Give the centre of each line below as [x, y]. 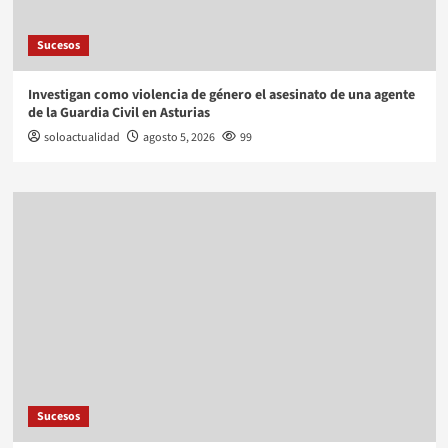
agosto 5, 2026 [178, 138]
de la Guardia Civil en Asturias [118, 113]
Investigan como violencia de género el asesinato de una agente [221, 95]
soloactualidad [81, 138]
